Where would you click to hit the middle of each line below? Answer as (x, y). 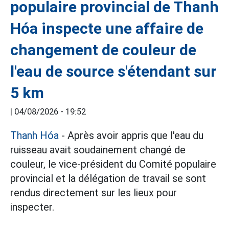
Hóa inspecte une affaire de (107, 28)
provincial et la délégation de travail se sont (108, 178)
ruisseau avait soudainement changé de (98, 150)
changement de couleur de (103, 50)
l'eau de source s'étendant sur (113, 71)
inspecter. (32, 207)
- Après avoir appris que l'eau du (131, 135)
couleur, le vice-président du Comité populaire (113, 164)
